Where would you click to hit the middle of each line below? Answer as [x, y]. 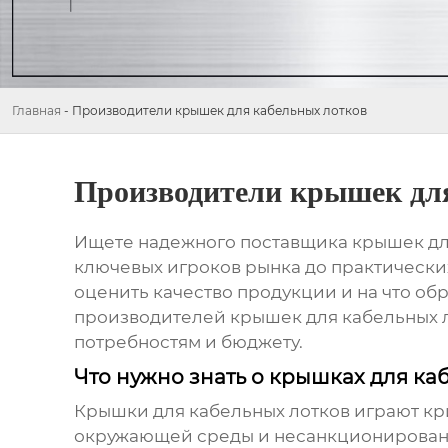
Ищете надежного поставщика [212, 242]
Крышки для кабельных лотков [211, 411]
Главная [36, 110]
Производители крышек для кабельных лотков [219, 110]
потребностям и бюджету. [188, 342]
